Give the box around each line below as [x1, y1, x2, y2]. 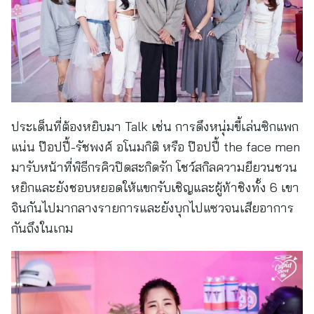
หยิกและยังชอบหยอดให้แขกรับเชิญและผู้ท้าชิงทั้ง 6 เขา [11, 179, 299, 196]
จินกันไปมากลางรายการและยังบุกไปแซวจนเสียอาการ [11, 200, 294, 216]
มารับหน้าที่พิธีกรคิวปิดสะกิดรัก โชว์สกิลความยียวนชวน [11, 159, 297, 175]
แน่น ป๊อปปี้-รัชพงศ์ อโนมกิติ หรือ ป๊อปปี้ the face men [11, 139, 300, 155]
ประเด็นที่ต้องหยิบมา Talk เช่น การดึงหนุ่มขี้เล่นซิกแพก [11, 118, 299, 135]
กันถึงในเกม [11, 220, 73, 236]
